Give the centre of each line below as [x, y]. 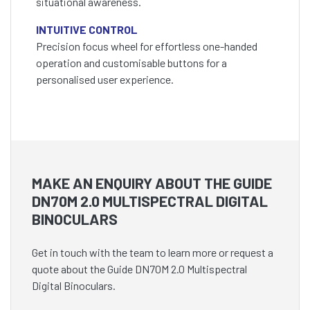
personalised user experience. [105, 80]
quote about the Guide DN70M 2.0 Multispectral [139, 269]
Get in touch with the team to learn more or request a [153, 253]
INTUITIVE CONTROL [87, 30]
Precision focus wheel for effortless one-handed [147, 46]
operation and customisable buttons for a [131, 63]
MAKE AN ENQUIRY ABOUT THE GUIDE [152, 183]
